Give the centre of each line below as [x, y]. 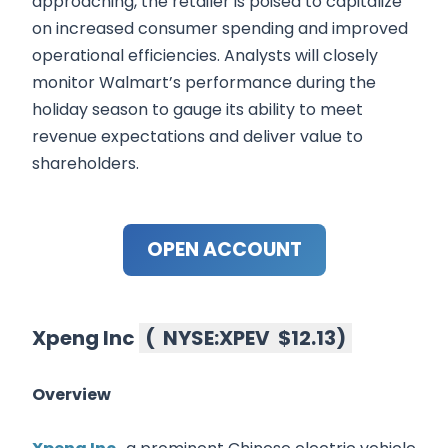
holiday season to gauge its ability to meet [197, 110]
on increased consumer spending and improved [220, 29]
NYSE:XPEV [216, 338]
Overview [71, 395]
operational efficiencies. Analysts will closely [205, 56]
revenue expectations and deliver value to [197, 137]
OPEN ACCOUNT [224, 250]
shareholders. [85, 164]
